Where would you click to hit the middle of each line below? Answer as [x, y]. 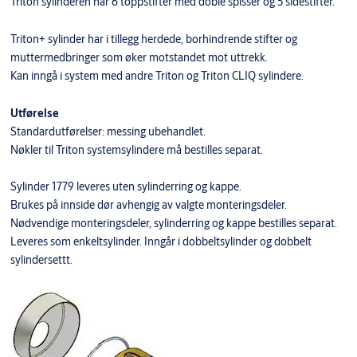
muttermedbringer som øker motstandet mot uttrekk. [139, 57]
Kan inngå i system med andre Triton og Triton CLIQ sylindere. [157, 75]
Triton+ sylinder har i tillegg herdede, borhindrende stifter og [153, 39]
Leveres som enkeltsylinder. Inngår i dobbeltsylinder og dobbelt [161, 241]
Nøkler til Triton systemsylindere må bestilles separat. [136, 149]
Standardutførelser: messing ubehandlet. [108, 131]
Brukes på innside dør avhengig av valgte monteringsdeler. [148, 204]
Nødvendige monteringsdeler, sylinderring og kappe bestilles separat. [173, 223]
